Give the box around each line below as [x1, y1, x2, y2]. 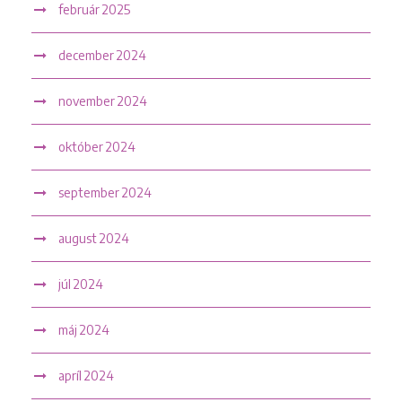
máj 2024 [58, 321, 109, 337]
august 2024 [58, 230, 129, 246]
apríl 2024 [58, 367, 114, 383]
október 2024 [58, 138, 135, 154]
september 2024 [58, 184, 152, 200]
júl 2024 [58, 275, 103, 292]
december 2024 [58, 47, 146, 63]
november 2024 [58, 92, 147, 109]
